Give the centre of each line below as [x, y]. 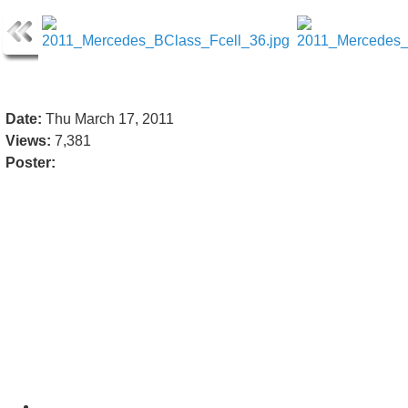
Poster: [31, 162]
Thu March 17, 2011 [108, 118]
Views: [28, 140]
